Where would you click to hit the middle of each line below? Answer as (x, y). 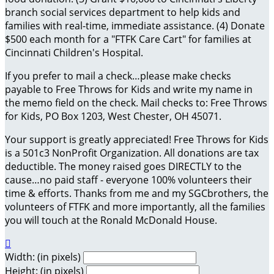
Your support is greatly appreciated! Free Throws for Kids (137, 140)
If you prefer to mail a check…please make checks (118, 76)
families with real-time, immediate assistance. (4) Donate (135, 26)
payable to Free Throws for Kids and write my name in (129, 90)
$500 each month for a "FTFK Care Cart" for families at (128, 39)
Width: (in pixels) (43, 257)
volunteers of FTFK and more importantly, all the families (135, 207)
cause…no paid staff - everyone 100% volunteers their (128, 180)
